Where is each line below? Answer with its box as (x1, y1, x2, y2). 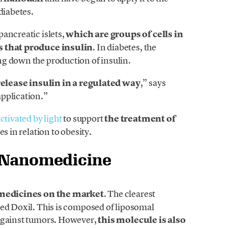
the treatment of (104, 112, 176, 125)
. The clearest (103, 187, 156, 199)
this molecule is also (98, 213, 186, 226)
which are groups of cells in (66, 27, 183, 40)
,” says (140, 77, 166, 89)
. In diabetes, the (93, 41, 157, 53)
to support (62, 112, 105, 125)
